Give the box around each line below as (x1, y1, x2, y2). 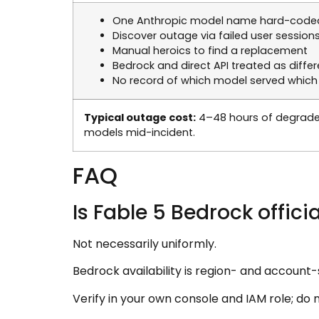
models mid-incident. (84, 125, 195, 140)
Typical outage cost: (84, 110, 196, 125)
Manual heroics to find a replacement (113, 43, 308, 58)
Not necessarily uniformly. (73, 236, 216, 253)
